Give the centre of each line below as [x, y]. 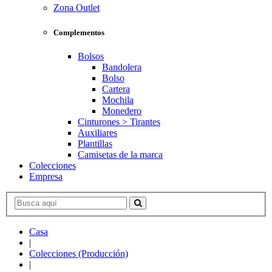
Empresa [46, 177]
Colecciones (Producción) [79, 253]
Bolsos [91, 56]
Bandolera [122, 67]
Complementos [79, 32]
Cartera [116, 89]
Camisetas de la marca [120, 155]
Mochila [118, 100]
